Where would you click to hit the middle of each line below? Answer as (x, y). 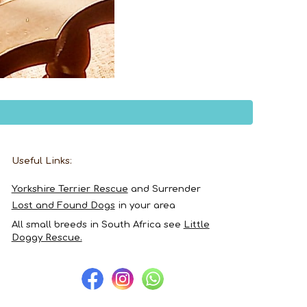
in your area (145, 205)
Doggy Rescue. (47, 237)
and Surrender (164, 189)
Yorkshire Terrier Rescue (70, 189)
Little (196, 224)
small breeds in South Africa (95, 224)
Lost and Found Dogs (63, 205)
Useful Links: (41, 161)
